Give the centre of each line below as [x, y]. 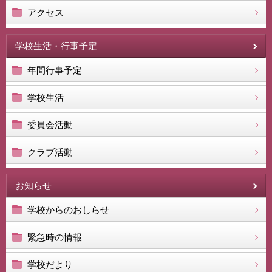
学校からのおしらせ [68, 210]
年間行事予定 [55, 70]
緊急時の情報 [55, 237]
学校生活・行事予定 [56, 46]
